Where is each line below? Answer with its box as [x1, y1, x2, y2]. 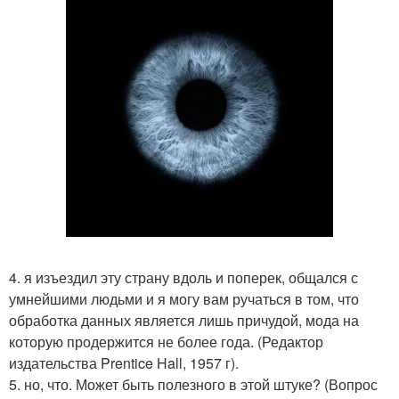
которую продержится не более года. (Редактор [9, 331, 323, 352]
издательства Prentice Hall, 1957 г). [9, 353, 239, 373]
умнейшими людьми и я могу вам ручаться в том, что [9, 289, 359, 309]
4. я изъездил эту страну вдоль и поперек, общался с [9, 267, 358, 288]
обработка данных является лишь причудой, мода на [9, 310, 359, 330]
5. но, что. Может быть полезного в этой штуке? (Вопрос [9, 374, 378, 395]
